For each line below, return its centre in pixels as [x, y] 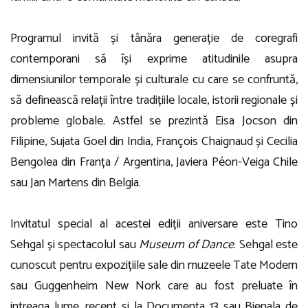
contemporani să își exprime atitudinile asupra [154, 59]
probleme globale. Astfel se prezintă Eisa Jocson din [154, 121]
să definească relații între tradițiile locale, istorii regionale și [154, 100]
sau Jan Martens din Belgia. [76, 183]
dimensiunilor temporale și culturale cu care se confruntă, [154, 80]
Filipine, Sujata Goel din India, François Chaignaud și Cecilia [154, 142]
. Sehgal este [266, 245]
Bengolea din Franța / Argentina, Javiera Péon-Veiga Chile [154, 162]
